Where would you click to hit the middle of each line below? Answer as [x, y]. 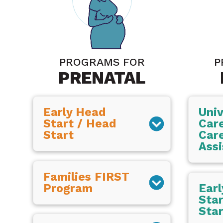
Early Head [75, 112]
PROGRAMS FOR [102, 62]
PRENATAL [102, 78]
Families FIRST [87, 177]
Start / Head [80, 124]
